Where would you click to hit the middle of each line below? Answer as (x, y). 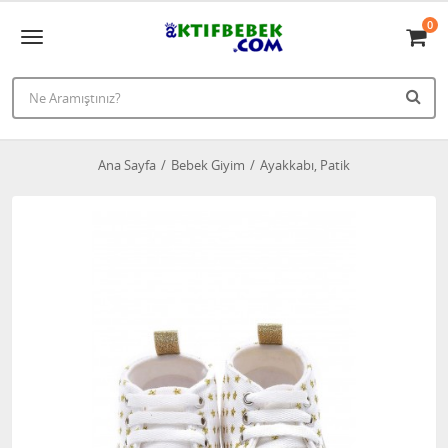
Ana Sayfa (127, 165)
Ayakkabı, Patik (305, 165)
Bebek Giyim (208, 165)
